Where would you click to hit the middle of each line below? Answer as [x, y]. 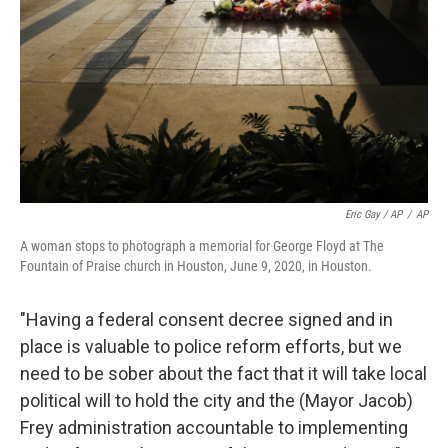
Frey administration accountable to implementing [214, 427]
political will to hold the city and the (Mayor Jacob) [216, 400]
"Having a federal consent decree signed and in [206, 319]
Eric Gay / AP [373, 214]
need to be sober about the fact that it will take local [223, 373]
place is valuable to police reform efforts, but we [211, 346]
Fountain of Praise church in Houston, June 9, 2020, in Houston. [196, 266]
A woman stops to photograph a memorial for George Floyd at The [202, 246]
